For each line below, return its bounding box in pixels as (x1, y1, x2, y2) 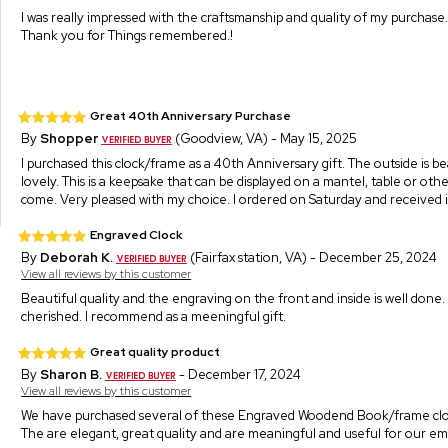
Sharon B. (40, 365, 103, 383)
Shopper (40, 129, 99, 147)
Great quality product (90, 343, 221, 360)
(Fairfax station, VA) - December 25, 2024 (187, 248, 438, 266)
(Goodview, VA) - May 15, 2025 (172, 129, 358, 147)
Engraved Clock (90, 226, 184, 243)
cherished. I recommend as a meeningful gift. (21, 307, 287, 325)
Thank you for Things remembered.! (21, 26, 234, 44)
